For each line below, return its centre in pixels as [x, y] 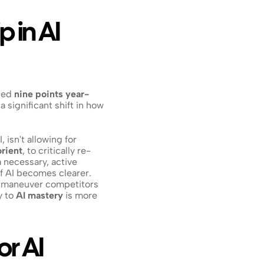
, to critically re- [57, 151]
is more [80, 195]
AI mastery [39, 195]
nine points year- [52, 94]
